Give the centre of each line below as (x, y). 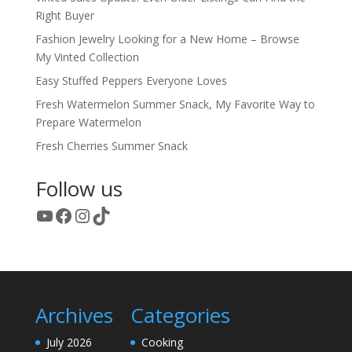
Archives (74, 315)
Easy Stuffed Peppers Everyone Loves (131, 80)
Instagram (117, 214)
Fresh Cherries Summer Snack (111, 145)
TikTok (121, 214)
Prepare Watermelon (88, 122)
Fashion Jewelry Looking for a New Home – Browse (167, 38)
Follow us (79, 188)
